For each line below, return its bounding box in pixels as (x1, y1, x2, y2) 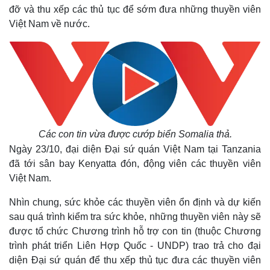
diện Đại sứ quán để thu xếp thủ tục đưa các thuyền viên (9, 255, 261, 265)
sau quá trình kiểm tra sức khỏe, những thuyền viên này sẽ (9, 212, 261, 222)
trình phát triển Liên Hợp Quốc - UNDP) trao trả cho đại (9, 240, 261, 251)
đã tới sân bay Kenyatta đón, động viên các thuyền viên (9, 159, 261, 169)
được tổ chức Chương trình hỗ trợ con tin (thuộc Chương (9, 226, 261, 236)
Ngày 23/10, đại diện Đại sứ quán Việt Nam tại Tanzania (9, 144, 261, 154)
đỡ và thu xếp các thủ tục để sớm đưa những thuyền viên (9, 4, 261, 14)
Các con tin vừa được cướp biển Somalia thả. (38, 129, 232, 139)
